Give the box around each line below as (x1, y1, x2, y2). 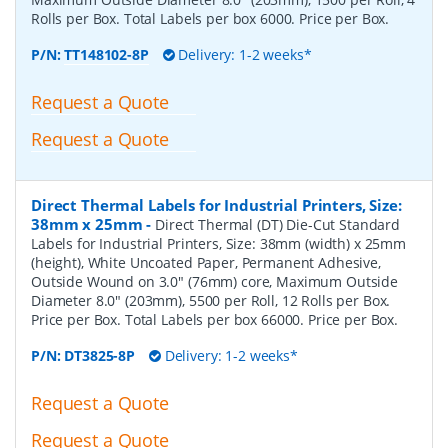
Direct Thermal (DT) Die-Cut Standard (155, 215, 401, 235)
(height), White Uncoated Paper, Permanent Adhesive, (31, 253, 381, 273)
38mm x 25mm (31, 214, 143, 235)
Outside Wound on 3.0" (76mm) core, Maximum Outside (31, 272, 398, 292)
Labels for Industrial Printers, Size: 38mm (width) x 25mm (31, 234, 407, 254)
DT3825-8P (64, 346, 136, 366)
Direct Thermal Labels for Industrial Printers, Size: (31, 195, 402, 216)
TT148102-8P (64, 45, 149, 65)
